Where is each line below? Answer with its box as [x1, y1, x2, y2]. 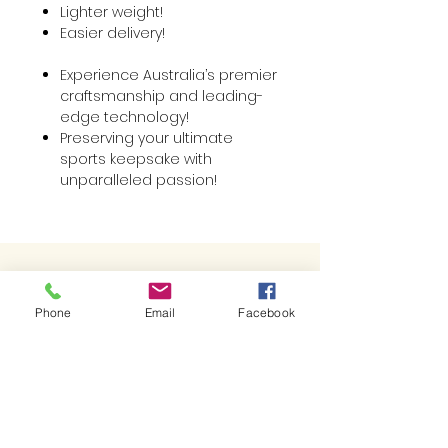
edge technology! [60, 106, 189, 127]
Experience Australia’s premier [60, 64, 277, 85]
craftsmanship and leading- [60, 85, 263, 106]
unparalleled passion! [60, 169, 217, 190]
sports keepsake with [60, 148, 212, 169]
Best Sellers [66, 278, 254, 328]
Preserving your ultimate [60, 127, 233, 148]
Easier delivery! [60, 22, 165, 43]
